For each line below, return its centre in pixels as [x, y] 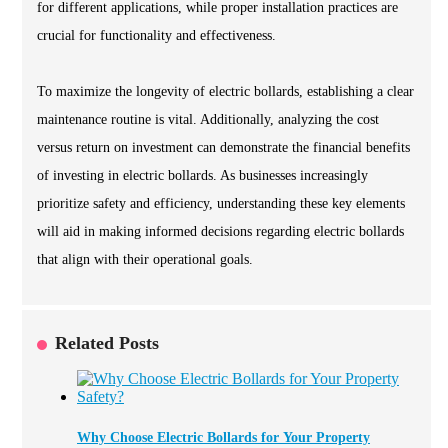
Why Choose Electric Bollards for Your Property [223, 438]
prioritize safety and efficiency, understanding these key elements [221, 204]
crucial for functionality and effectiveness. [156, 36]
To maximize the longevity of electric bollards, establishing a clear [225, 92]
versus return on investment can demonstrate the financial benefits [223, 148]
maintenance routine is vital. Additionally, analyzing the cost [208, 120]
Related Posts [107, 343]
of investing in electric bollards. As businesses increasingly [202, 176]
